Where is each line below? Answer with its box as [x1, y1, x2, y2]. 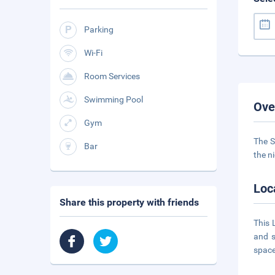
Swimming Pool [84, 95, 143, 104]
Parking [84, 25, 114, 34]
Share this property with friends [60, 196, 199, 208]
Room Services [84, 71, 140, 81]
